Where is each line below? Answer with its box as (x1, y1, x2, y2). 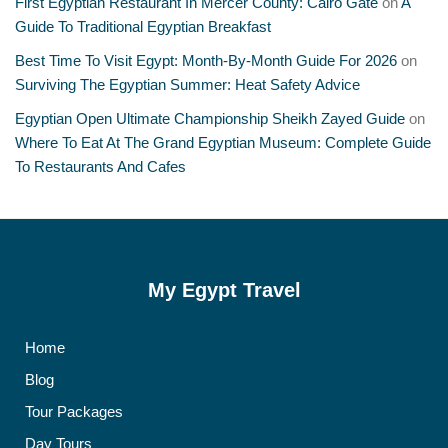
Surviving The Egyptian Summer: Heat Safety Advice (15, 76, 360, 93)
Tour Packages (25, 403, 123, 420)
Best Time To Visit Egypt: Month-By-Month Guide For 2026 (15, 52, 397, 69)
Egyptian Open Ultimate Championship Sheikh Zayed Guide (15, 110, 405, 127)
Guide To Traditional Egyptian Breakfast (15, 18, 271, 35)
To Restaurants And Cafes (15, 158, 186, 175)
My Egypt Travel (147, 279, 301, 301)
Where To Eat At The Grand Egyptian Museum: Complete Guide (15, 134, 431, 151)
